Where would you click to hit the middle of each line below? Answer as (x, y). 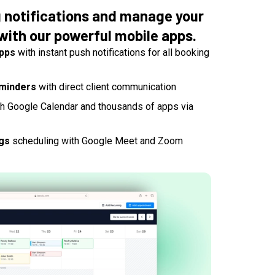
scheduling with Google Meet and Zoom (96, 141)
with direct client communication (106, 87)
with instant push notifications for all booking (112, 52)
